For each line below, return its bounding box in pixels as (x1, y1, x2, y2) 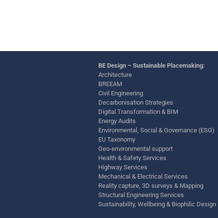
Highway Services (98, 163, 147, 171)
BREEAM (98, 80, 122, 88)
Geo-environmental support (98, 145, 173, 153)
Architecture (98, 71, 132, 79)
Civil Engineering (98, 90, 143, 97)
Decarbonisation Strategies (98, 99, 173, 107)
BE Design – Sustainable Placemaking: (98, 62, 205, 70)
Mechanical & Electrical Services (98, 173, 188, 181)
